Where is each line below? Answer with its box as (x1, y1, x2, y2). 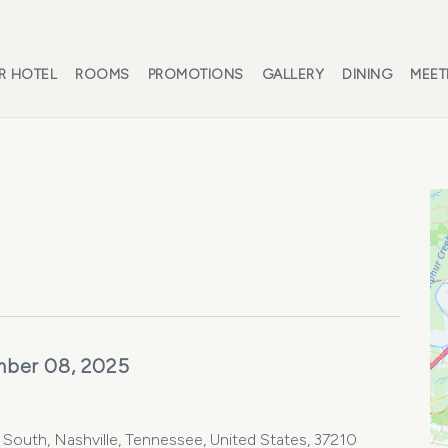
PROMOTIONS (147, 66, 244, 83)
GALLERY (261, 66, 324, 83)
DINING (342, 66, 392, 83)
